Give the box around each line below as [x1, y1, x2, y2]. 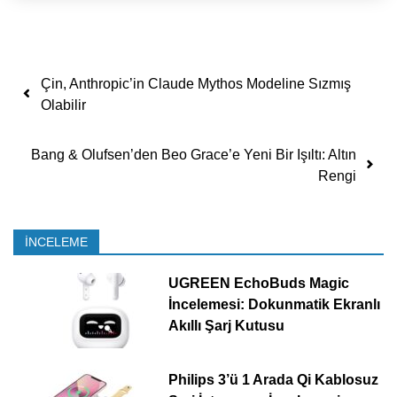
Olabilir [41, 97, 86, 113]
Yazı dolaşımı [26, 63, 200, 95]
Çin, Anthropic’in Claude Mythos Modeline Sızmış [41, 75, 351, 91]
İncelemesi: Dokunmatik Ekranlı [167, 296, 380, 312]
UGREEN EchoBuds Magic [167, 275, 349, 291]
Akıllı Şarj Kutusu [167, 317, 284, 333]
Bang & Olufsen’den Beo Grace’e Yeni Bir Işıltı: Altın [31, 146, 356, 162]
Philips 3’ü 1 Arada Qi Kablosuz [167, 371, 378, 387]
